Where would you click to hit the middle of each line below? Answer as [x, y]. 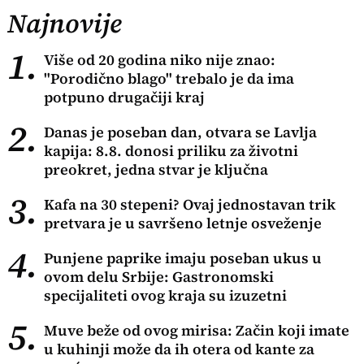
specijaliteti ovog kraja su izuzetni [166, 295]
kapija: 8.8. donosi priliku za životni [171, 150]
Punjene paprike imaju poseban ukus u [183, 258]
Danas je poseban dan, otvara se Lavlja [181, 132]
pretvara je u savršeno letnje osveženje [183, 223]
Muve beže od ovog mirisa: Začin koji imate [197, 330]
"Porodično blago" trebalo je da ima [169, 78]
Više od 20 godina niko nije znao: [160, 59]
